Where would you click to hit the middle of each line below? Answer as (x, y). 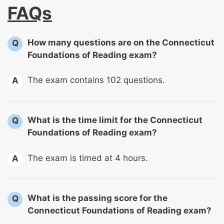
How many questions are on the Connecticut (121, 42)
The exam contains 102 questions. (96, 80)
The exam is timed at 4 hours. (88, 158)
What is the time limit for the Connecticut (115, 120)
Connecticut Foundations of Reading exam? (119, 210)
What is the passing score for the (97, 198)
